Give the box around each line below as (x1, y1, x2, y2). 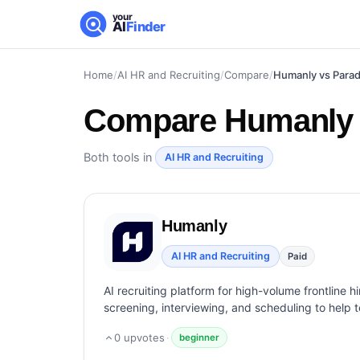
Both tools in (84, 149, 155, 165)
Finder (125, 18, 166, 35)
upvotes (121, 331, 165, 344)
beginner (179, 332, 219, 343)
